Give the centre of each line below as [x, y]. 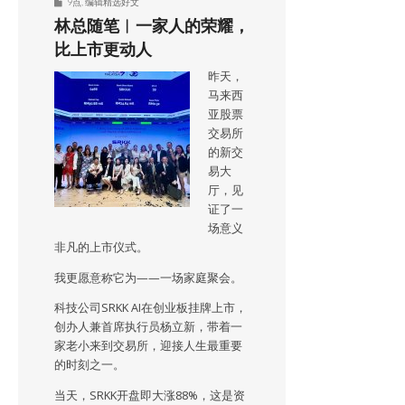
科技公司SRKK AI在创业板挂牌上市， [151, 308]
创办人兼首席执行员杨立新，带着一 [148, 327]
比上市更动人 [103, 48]
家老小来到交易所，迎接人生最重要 [148, 346]
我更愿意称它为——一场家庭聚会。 [148, 278]
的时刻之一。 [89, 365]
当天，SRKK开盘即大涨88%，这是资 [150, 395]
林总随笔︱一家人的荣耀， [152, 25]
